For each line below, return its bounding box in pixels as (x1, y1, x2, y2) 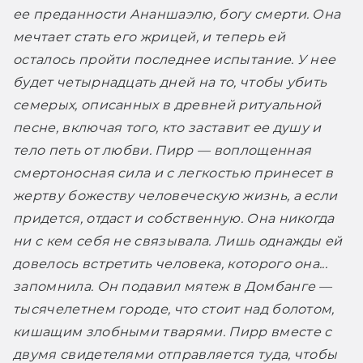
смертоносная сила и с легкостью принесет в (13, 164, 334, 181)
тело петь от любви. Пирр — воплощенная (13, 142, 312, 158)
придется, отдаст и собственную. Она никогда (13, 210, 335, 226)
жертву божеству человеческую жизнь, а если (13, 187, 338, 203)
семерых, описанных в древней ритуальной (13, 96, 322, 113)
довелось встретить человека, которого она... (13, 255, 328, 271)
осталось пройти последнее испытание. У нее (13, 51, 336, 67)
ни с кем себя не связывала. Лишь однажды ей (13, 233, 343, 249)
